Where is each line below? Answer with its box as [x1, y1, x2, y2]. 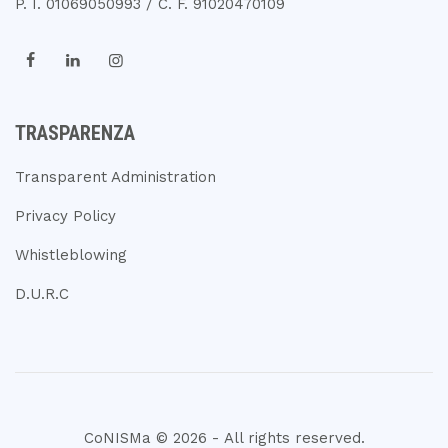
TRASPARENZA [15, 121, 135, 145]
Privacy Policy [15, 207, 116, 225]
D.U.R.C [15, 285, 69, 303]
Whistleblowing [15, 246, 127, 264]
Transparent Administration [15, 168, 216, 186]
